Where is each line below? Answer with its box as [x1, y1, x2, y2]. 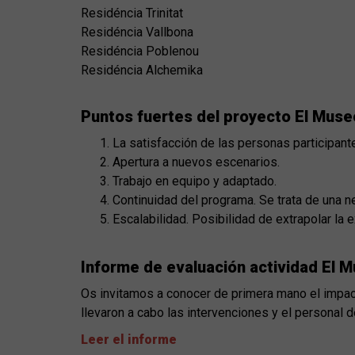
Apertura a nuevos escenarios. [113, 155, 280, 170]
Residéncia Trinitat [81, 6, 183, 21]
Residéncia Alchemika [81, 63, 206, 78]
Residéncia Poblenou [81, 44, 199, 59]
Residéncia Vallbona [81, 25, 193, 40]
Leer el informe [81, 332, 177, 348]
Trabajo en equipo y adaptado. [113, 174, 277, 189]
